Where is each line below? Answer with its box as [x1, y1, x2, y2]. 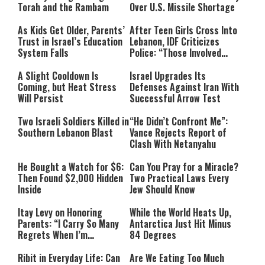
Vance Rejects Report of [130, 125, 227, 140]
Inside [18, 182, 41, 197]
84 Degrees [130, 228, 176, 243]
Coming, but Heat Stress [18, 80, 117, 95]
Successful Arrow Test [130, 91, 221, 106]
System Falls [18, 46, 69, 60]
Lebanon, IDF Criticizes [130, 34, 219, 49]
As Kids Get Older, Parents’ [18, 23, 125, 38]
